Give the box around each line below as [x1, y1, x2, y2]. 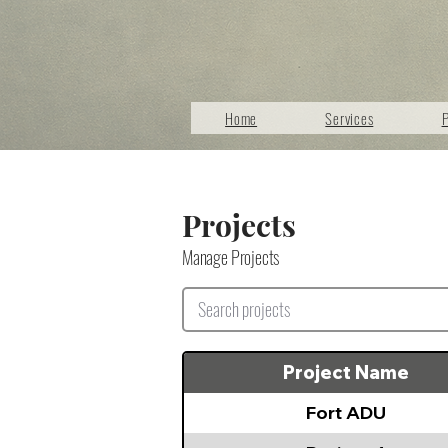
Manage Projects [182, 244, 280, 270]
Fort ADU [305, 401, 386, 424]
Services [325, 107, 374, 129]
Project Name [282, 361, 409, 384]
